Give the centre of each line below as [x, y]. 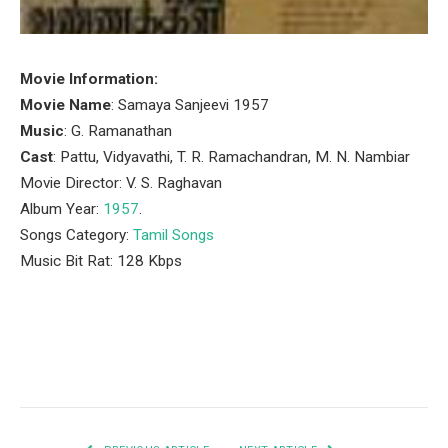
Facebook [65, 367]
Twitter [131, 367]
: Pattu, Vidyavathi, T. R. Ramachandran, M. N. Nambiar [231, 157]
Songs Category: [76, 235]
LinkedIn [271, 367]
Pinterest [201, 367]
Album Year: [61, 209]
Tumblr [328, 367]
